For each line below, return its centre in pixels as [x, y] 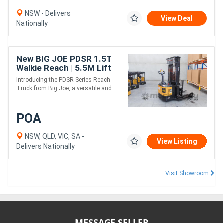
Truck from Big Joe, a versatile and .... [68, 88]
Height [30, 77]
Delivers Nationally [46, 146]
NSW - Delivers [47, 14]
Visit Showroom [188, 173]
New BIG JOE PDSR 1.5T [64, 59]
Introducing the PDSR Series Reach [63, 80]
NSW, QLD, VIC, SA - [54, 136]
